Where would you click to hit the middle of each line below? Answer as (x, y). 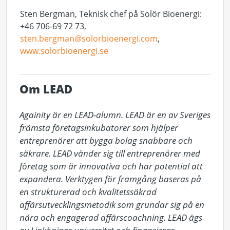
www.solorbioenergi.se (64, 51)
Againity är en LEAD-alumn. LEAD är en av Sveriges (115, 115)
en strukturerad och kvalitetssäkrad (88, 192)
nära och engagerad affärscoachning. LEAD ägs (111, 217)
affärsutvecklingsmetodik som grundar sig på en (112, 205)
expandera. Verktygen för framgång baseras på (110, 179)
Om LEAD (46, 89)
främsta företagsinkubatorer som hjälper (99, 128)
